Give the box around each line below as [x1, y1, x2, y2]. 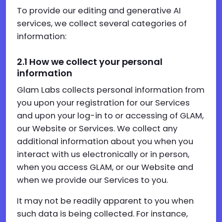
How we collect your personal [29, 55, 163, 68]
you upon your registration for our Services [17, 97, 190, 109]
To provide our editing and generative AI [17, 5, 181, 16]
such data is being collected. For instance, [17, 208, 188, 220]
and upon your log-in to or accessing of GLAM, [17, 110, 204, 121]
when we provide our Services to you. [17, 174, 168, 186]
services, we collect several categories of [17, 18, 187, 29]
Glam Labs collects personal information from [17, 84, 205, 96]
